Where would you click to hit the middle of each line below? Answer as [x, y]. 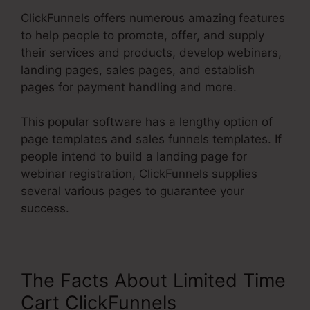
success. [45, 209]
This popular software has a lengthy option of [147, 122]
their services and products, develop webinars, [151, 52]
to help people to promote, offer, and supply [143, 35]
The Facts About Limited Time [153, 281]
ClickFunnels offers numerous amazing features [153, 18]
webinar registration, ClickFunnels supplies [139, 174]
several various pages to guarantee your [133, 191]
